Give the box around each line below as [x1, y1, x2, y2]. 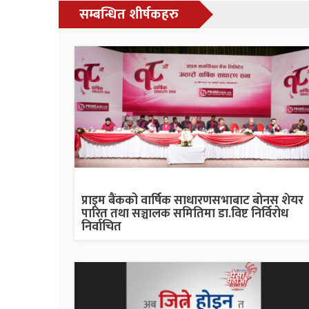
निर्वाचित [81, 216, 121, 237]
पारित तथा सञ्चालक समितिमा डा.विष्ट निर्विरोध [81, 203, 288, 224]
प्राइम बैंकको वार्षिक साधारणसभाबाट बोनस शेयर [81, 190, 303, 211]
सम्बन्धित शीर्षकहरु [79, 2, 179, 26]
